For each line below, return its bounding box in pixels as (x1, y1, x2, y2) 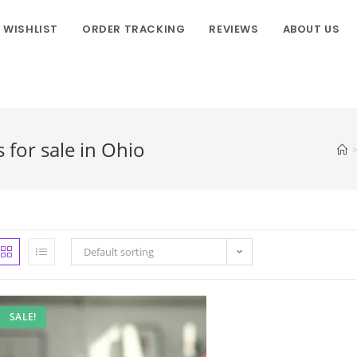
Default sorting (84, 245, 154, 259)
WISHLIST (3, 22, 58, 37)
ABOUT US (282, 22, 340, 37)
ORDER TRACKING (81, 22, 186, 37)
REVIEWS (209, 22, 259, 37)
